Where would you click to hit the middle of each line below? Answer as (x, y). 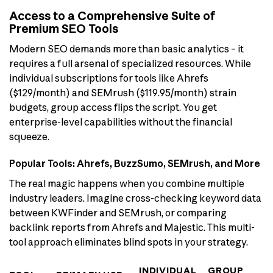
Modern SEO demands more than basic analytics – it (126, 48)
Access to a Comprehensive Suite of (112, 16)
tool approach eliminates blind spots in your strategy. (129, 242)
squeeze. (29, 136)
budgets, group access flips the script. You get (113, 107)
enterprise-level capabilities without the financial (121, 122)
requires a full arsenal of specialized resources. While (130, 63)
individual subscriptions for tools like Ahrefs (109, 78)
